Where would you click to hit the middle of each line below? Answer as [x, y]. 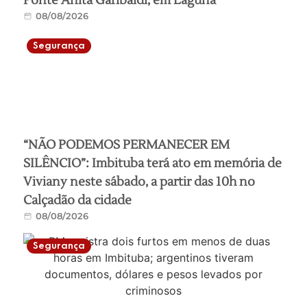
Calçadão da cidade [78, 201]
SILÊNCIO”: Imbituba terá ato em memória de [153, 164]
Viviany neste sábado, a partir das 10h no [139, 182]
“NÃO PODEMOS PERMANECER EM [127, 145]
